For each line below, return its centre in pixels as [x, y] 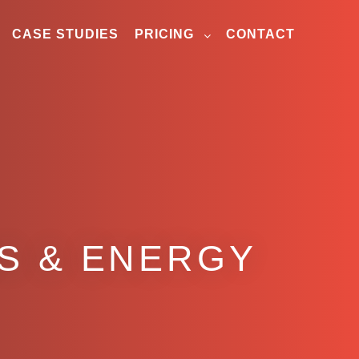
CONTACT [260, 34]
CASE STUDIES [65, 34]
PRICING [164, 34]
